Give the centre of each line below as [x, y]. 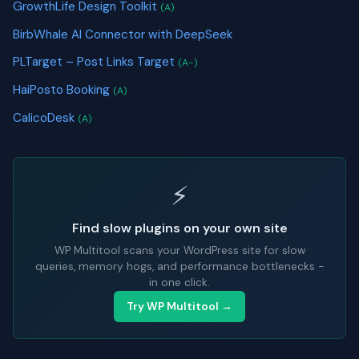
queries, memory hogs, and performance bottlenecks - [179, 267]
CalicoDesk [45, 117]
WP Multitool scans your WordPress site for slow [179, 251]
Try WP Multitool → [179, 307]
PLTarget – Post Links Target [95, 62]
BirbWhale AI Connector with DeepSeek [123, 34]
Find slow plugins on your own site [179, 228]
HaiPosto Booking [63, 90]
